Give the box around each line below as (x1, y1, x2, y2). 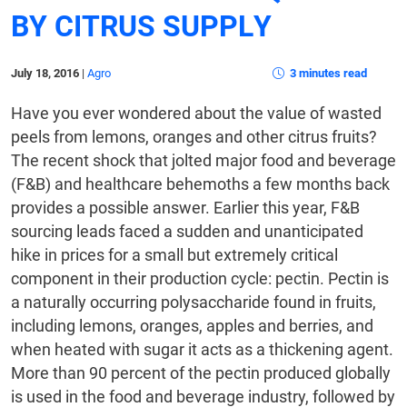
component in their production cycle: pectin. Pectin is (11, 269, 389, 289)
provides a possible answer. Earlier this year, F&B (11, 198, 360, 218)
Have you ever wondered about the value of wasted (11, 104, 382, 124)
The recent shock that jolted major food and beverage (11, 151, 396, 171)
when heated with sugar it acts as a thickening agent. (11, 340, 393, 360)
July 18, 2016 (11, 66, 82, 81)
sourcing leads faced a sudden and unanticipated (11, 222, 363, 242)
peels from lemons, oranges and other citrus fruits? (11, 127, 377, 147)
